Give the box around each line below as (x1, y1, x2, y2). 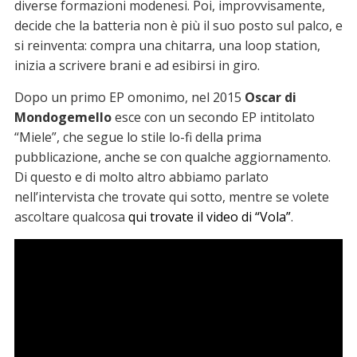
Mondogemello (14, 108, 112, 127)
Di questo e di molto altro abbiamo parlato (14, 168, 269, 186)
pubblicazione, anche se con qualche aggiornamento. (14, 148, 331, 167)
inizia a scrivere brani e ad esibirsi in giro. (14, 57, 260, 75)
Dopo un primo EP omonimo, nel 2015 (14, 88, 245, 107)
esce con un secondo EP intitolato (111, 108, 315, 127)
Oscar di (244, 88, 296, 107)
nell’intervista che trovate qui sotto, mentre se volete (14, 188, 329, 206)
